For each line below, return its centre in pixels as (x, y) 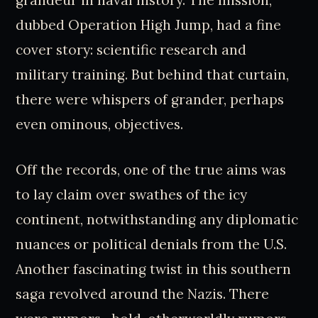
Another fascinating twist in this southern (154, 269)
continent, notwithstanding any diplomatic (157, 219)
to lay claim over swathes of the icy (132, 194)
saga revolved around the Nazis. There (143, 294)
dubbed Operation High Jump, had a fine (149, 25)
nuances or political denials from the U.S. (152, 244)
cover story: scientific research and (131, 50)
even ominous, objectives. (100, 125)
